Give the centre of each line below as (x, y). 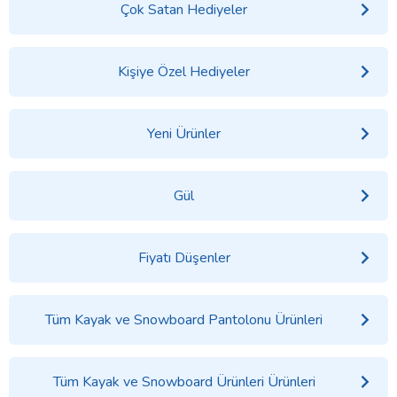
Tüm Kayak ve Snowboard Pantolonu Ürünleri (184, 319)
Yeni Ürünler (184, 133)
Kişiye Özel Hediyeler (184, 71)
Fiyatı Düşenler (184, 257)
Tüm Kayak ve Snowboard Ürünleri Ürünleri (184, 381)
